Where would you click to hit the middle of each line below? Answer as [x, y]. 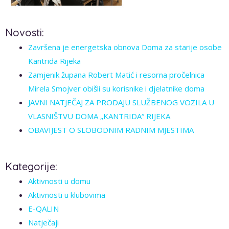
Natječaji [43, 222]
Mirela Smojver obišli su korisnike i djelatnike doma [116, 89]
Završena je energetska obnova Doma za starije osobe [125, 47]
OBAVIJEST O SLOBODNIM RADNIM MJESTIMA [111, 130]
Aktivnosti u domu [59, 181]
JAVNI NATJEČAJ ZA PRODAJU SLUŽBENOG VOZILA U [121, 102]
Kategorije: [31, 166]
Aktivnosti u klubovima [67, 194]
